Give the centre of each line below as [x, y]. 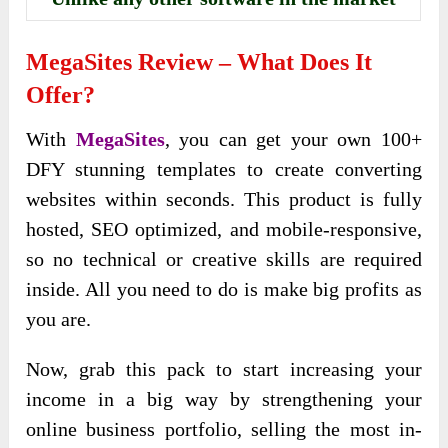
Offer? [61, 95]
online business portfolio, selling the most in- [224, 429]
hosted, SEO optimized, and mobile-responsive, [224, 229]
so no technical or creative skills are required [224, 259]
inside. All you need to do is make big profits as [224, 289]
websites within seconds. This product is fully [224, 199]
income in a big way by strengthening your [224, 399]
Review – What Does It [255, 62]
